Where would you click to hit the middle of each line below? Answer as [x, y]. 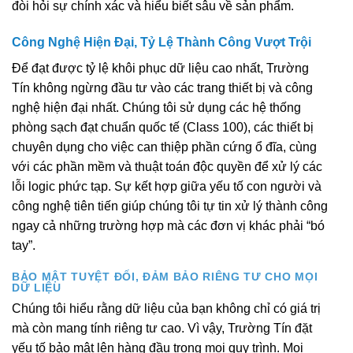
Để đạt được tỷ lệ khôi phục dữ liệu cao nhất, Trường [160, 68]
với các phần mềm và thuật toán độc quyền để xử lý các [167, 166]
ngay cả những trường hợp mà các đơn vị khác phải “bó [168, 225]
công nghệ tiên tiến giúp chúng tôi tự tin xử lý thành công [170, 206]
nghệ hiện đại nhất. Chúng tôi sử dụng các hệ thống [156, 107]
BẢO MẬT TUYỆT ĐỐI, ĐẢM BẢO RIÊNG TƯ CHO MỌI [165, 277]
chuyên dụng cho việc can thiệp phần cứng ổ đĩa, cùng [164, 147]
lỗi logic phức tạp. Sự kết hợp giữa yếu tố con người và [167, 186]
